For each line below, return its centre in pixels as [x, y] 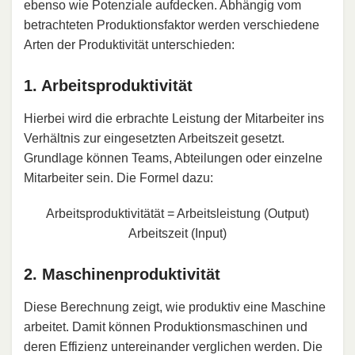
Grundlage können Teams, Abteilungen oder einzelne [173, 158]
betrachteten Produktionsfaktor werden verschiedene [172, 25]
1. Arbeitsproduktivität [108, 86]
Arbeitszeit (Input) [177, 234]
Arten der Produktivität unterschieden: [129, 45]
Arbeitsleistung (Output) [243, 214]
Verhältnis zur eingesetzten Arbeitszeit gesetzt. [154, 139]
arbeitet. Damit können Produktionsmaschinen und [166, 327]
